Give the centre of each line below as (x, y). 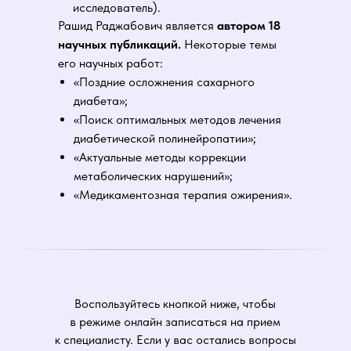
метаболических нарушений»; (153, 176)
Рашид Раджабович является (138, 25)
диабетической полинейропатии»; (165, 138)
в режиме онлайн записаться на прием (175, 322)
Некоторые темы (229, 44)
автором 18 (249, 25)
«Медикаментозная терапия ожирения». (183, 195)
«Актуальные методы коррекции (160, 157)
